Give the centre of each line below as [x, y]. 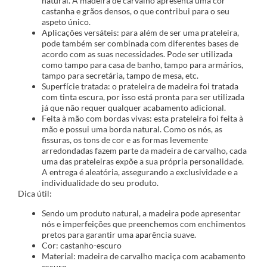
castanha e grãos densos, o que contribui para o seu [136, 11]
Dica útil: [35, 194]
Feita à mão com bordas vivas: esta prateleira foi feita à [142, 119]
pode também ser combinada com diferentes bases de [140, 44]
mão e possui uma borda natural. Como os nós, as [132, 129]
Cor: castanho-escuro [82, 245]
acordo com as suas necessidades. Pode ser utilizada [137, 54]
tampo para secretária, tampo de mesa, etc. [120, 76]
